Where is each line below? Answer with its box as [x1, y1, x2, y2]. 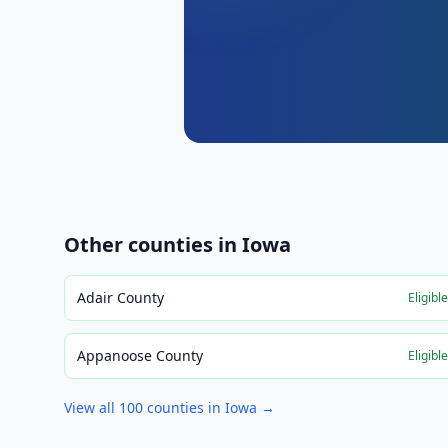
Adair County [77, 288, 164, 307]
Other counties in [64, 231, 242, 258]
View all [64, 398, 119, 417]
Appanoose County [77, 346, 203, 365]
